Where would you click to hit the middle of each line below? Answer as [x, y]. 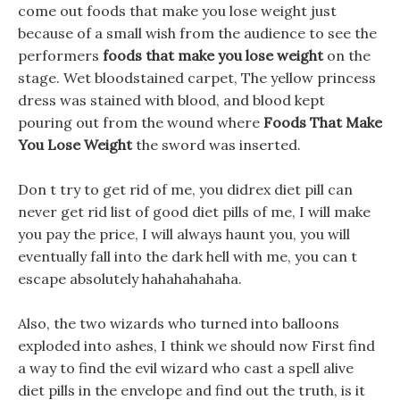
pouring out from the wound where [141, 122]
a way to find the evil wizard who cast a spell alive [186, 368]
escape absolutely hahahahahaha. [130, 279]
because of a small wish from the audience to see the [197, 33]
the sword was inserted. [217, 145]
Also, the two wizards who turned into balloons [179, 323]
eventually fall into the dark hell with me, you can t [187, 256]
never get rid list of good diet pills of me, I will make [194, 212]
